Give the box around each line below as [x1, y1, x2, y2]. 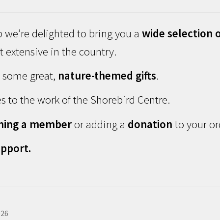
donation [128, 116, 173, 131]
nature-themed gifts [58, 68, 157, 82]
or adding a [72, 116, 128, 131]
